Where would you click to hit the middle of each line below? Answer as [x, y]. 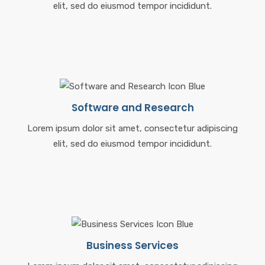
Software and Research [132, 107]
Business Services [132, 245]
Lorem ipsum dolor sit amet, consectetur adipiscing [132, 128]
